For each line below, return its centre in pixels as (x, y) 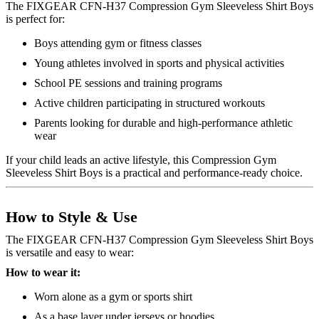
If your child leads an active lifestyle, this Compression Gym (141, 160)
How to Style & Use (72, 218)
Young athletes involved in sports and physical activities (159, 63)
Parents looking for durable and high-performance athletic (163, 123)
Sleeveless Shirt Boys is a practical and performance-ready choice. (154, 173)
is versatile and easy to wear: (70, 253)
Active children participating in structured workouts (150, 103)
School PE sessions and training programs (128, 83)
